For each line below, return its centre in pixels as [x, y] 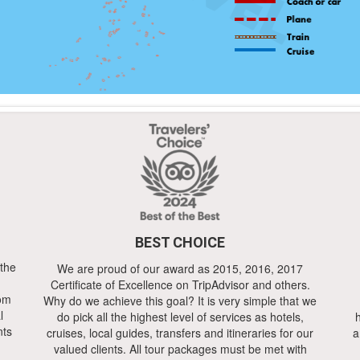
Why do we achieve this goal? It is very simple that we [180, 301]
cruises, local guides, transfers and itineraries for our [180, 333]
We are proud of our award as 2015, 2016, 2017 [180, 268]
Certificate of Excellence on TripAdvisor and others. [180, 284]
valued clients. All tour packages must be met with [180, 349]
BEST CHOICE [180, 242]
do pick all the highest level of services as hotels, [180, 317]
